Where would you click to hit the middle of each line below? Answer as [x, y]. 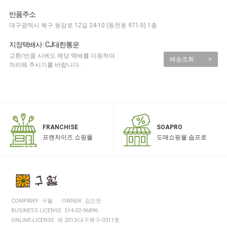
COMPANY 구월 [32, 201]
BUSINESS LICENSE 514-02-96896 [55, 210]
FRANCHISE [60, 127]
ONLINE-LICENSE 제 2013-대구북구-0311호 [66, 220]
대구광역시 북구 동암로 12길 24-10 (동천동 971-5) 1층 [83, 26]
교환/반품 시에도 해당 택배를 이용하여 [62, 56]
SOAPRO [169, 127]
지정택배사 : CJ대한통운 [44, 45]
